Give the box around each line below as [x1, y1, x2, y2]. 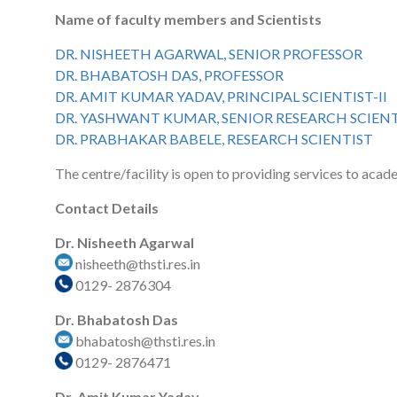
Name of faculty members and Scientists [55, 11, 322, 27]
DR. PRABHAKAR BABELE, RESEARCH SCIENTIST [55, 130, 373, 147]
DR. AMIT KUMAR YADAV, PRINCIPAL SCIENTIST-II [55, 88, 387, 105]
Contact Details [55, 199, 159, 216]
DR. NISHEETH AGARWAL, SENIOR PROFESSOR [55, 45, 362, 62]
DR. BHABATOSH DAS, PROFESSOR [55, 66, 284, 83]
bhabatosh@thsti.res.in [73, 332, 215, 349]
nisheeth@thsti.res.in [73, 255, 200, 272]
